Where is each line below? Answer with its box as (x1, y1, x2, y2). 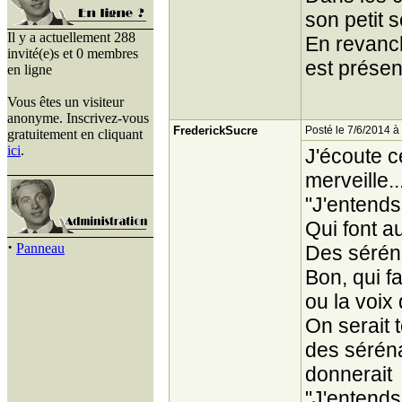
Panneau (16, 240, 65, 256)
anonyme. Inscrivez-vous (7, 110, 149, 126)
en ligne (7, 62, 52, 77)
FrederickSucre (173, 124, 258, 137)
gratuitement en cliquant (7, 127, 143, 142)
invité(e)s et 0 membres (7, 46, 138, 61)
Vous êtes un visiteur (7, 94, 124, 109)
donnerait (305, 363, 392, 386)
